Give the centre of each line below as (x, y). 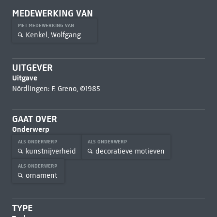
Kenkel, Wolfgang (53, 35)
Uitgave (24, 78)
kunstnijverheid (51, 151)
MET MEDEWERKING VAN (46, 25)
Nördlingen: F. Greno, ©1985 (56, 89)
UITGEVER (32, 68)
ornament (41, 175)
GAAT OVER (34, 119)
